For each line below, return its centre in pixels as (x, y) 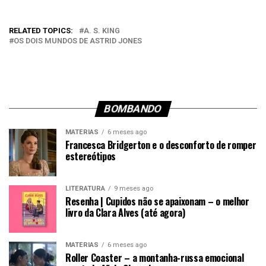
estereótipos (91, 156)
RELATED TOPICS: (41, 30)
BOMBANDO (133, 108)
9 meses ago (134, 188)
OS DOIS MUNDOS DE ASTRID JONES (78, 40)
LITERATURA (85, 188)
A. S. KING (102, 30)
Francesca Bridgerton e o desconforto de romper (161, 145)
